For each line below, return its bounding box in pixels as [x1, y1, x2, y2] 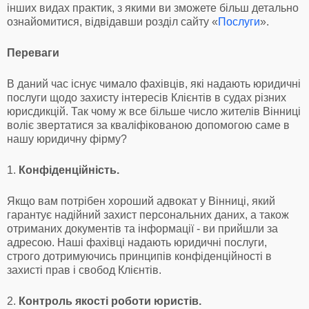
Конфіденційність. [19, 163, 119, 176]
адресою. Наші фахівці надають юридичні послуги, [7, 236, 267, 248]
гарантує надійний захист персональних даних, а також [7, 208, 289, 221]
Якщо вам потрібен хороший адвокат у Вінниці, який [7, 195, 275, 207]
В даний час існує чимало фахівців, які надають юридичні [7, 77, 301, 90]
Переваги [7, 46, 59, 59]
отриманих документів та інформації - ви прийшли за [7, 222, 278, 235]
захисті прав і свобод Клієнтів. [7, 263, 161, 276]
